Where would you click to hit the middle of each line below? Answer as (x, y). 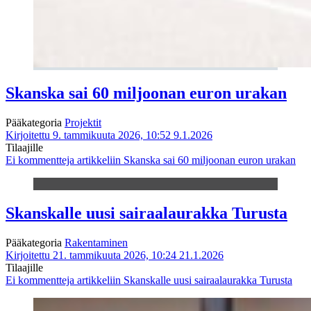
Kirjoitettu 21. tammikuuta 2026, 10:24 (91, 255)
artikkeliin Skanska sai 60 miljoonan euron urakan (185, 160)
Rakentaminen (96, 242)
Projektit (83, 123)
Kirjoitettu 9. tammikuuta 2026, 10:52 (88, 135)
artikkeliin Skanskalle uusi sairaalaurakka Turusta (183, 280)
